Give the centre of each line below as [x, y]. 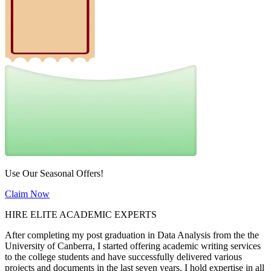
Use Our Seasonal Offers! [54, 174]
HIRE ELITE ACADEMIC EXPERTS [81, 215]
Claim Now [27, 194]
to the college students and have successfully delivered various [123, 257]
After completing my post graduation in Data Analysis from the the [132, 235]
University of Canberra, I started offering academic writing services [133, 246]
